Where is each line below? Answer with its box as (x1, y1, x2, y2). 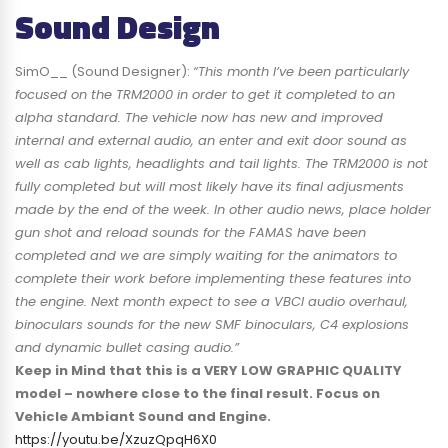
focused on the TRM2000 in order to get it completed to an (15, 84, 395, 104)
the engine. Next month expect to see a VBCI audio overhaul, (15, 291, 408, 311)
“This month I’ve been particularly (193, 61, 409, 81)
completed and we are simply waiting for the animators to (15, 245, 397, 265)
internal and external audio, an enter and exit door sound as (15, 130, 407, 150)
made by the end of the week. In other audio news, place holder (15, 199, 431, 219)
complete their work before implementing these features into (15, 268, 411, 288)
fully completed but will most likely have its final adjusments (15, 176, 404, 196)
